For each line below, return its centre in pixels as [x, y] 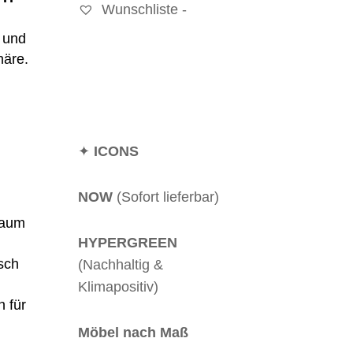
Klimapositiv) [118, 286]
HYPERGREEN [127, 242]
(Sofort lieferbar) [167, 197]
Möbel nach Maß [133, 332]
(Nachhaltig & [120, 264]
